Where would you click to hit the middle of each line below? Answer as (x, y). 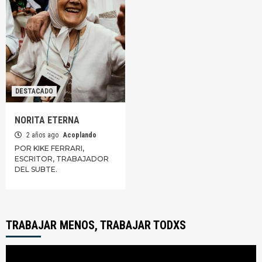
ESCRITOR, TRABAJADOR (62, 159)
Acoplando (80, 135)
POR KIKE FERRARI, (49, 148)
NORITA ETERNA (47, 120)
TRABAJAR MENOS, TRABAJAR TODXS (96, 225)
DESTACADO (34, 91)
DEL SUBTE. (36, 169)
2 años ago (42, 135)
